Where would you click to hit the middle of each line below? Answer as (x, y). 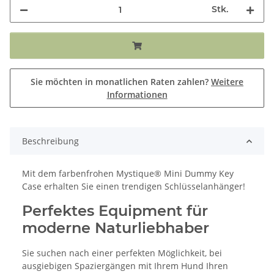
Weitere (227, 82)
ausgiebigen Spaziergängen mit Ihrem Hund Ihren (125, 266)
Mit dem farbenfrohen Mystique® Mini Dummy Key (128, 174)
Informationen (137, 95)
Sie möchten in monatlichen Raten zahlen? (121, 82)
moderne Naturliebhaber (116, 228)
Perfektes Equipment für (115, 211)
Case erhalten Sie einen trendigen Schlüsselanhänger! (134, 187)
